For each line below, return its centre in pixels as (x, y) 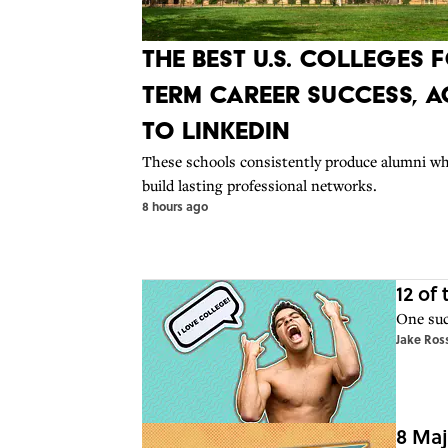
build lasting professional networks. (259, 184)
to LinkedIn (216, 130)
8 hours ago (175, 205)
